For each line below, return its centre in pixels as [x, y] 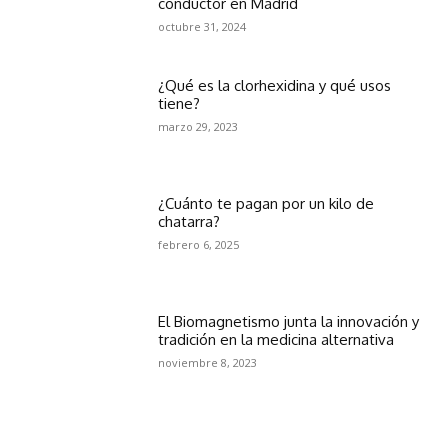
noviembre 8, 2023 [208, 362]
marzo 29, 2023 [198, 126]
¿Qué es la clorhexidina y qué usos [275, 85]
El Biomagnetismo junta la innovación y [289, 321]
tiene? [179, 103]
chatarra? [189, 221]
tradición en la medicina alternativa [276, 339]
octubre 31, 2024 [202, 26]
